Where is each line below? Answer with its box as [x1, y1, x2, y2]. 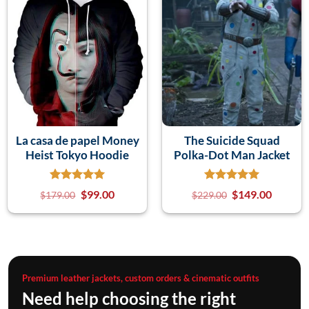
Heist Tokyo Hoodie [26, 147, 129, 162]
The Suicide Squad [183, 132, 280, 148]
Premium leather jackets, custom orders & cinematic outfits [22, 272, 259, 283]
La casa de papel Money [15, 132, 139, 148]
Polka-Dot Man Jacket [173, 147, 290, 162]
